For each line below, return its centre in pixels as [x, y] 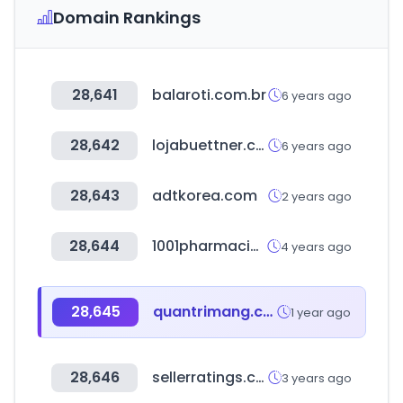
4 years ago [316, 246]
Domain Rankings [127, 18]
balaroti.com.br [209, 95]
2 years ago [317, 196]
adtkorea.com [205, 196]
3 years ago [317, 378]
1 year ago [321, 312]
